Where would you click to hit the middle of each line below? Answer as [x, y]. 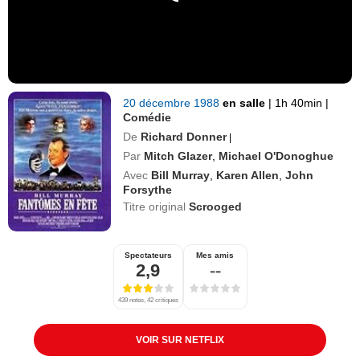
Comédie [147, 117]
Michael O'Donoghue [276, 155]
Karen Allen [248, 175]
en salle [246, 102]
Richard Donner [184, 136]
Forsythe [148, 189]
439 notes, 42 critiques [148, 300]
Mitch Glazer [178, 155]
